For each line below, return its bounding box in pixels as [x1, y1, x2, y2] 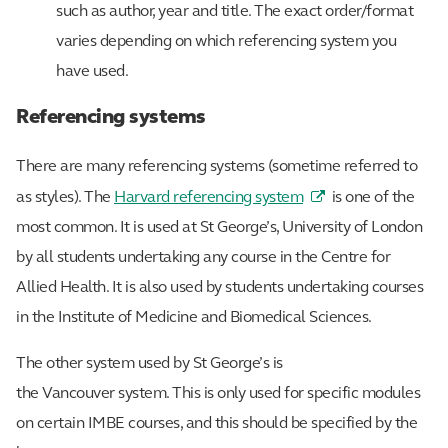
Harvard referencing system [114, 189, 303, 206]
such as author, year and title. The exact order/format [56, 4, 413, 20]
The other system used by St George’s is [16, 355, 283, 372]
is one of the [328, 189, 414, 206]
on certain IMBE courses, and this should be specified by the [16, 415, 417, 432]
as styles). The [16, 189, 114, 206]
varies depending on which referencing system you [56, 34, 396, 50]
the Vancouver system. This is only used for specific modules [16, 385, 420, 402]
